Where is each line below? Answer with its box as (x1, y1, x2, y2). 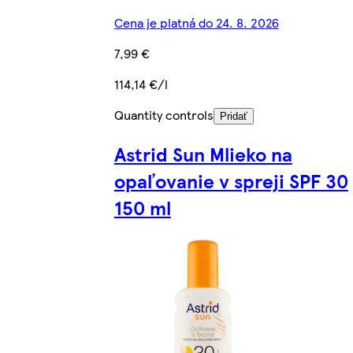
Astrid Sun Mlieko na (113, 139, 292, 167)
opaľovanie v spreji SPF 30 (113, 166, 348, 194)
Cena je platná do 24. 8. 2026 (113, 13, 279, 32)
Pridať (219, 110, 247, 122)
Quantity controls (113, 105, 214, 124)
